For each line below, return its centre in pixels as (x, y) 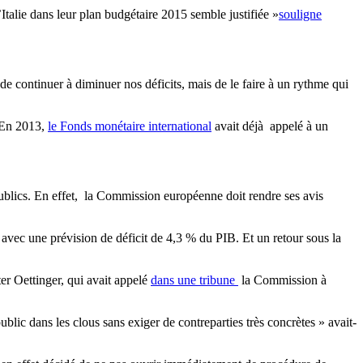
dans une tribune (194, 280)
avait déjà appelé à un (270, 126)
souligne (300, 15)
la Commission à (282, 280)
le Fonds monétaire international (130, 126)
